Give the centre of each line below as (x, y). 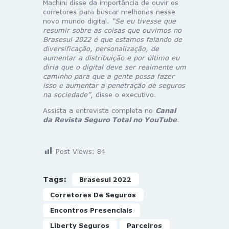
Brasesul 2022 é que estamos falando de (112, 39)
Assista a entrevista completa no (99, 110)
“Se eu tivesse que (144, 21)
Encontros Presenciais (91, 210)
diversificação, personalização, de (101, 48)
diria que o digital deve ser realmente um (114, 67)
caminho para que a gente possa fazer (109, 76)
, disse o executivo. (123, 94)
